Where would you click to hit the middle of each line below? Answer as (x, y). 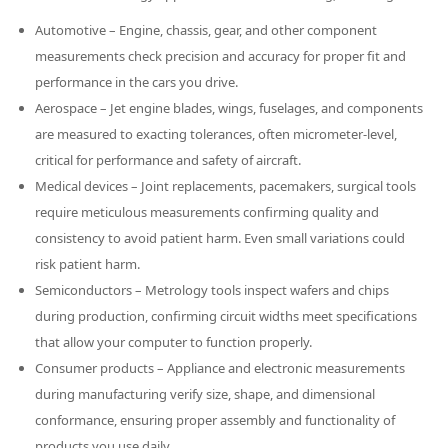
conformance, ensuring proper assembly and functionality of (215, 420)
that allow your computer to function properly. (174, 342)
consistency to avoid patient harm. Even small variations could (220, 238)
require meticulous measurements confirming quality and (207, 212)
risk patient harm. (88, 264)
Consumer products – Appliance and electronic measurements (220, 368)
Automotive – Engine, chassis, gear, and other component (206, 30)
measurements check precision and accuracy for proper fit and (221, 56)
